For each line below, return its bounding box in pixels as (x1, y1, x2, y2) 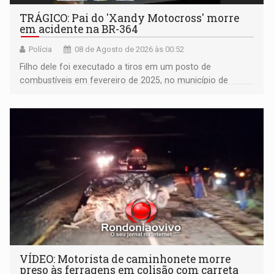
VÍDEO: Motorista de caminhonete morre (20, 252, 231, 267)
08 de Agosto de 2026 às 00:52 (75, 45, 185, 54)
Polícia (29, 45, 53, 54)
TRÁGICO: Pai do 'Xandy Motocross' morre (20, 11, 240, 26)
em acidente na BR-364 (20, 22, 139, 37)
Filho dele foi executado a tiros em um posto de (20, 62, 212, 72)
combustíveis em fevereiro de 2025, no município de (20, 75, 229, 86)
